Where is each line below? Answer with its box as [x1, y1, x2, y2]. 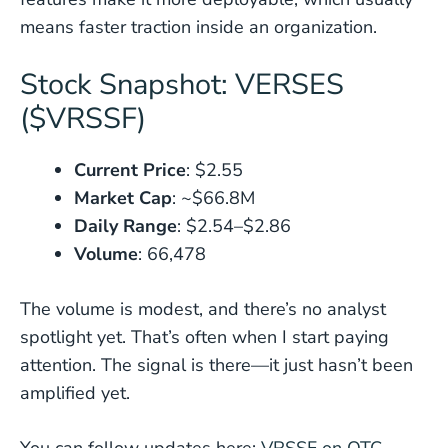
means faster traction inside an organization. [20, 15, 377, 39]
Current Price [74, 158, 186, 182]
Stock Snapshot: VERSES [20, 65, 344, 104]
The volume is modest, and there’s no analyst [20, 297, 386, 321]
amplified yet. [20, 381, 130, 405]
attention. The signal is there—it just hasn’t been [20, 353, 413, 377]
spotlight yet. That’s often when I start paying [20, 325, 389, 349]
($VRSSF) [20, 99, 146, 138]
